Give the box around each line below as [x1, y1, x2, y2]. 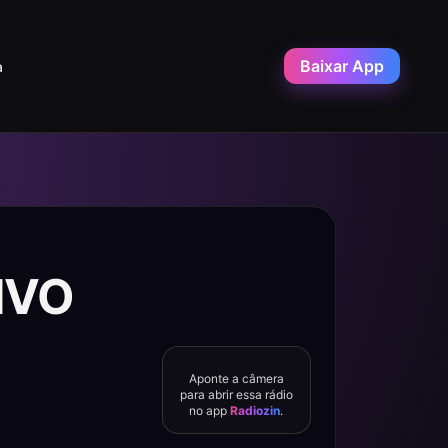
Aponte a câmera [188, 371, 284, 386]
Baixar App [300, 56, 384, 76]
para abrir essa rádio [179, 387, 293, 402]
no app [189, 403, 231, 418]
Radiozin [230, 403, 281, 418]
